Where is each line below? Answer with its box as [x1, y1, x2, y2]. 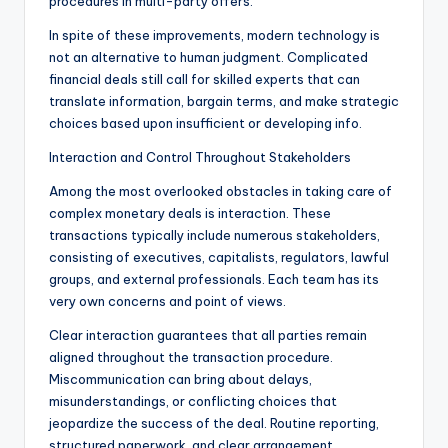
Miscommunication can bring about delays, [49, 371, 312, 388]
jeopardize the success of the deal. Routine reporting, [49, 415, 379, 432]
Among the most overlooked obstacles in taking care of [49, 183, 392, 200]
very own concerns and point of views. [49, 293, 286, 310]
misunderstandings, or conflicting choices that [49, 393, 337, 410]
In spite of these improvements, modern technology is [49, 27, 380, 44]
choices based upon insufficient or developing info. [49, 115, 362, 132]
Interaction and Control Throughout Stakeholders [49, 149, 351, 166]
